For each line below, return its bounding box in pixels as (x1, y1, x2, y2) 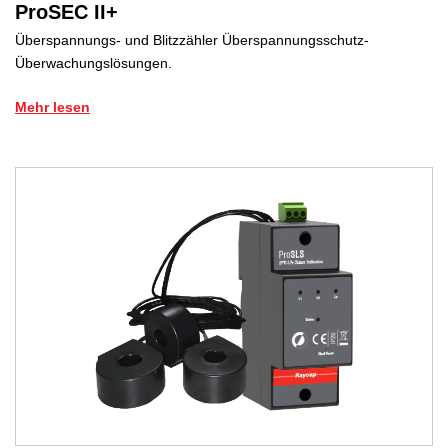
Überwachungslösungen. (15, 55, 172, 72)
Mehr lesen (15, 99, 90, 116)
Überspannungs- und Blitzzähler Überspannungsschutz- (15, 32, 369, 49)
